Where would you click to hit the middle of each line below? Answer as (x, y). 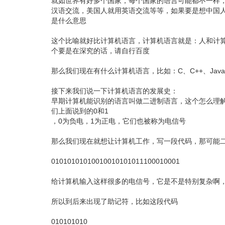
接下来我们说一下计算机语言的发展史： (115, 91)
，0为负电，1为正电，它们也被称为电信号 (119, 121)
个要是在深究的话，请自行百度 (100, 51)
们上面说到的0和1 (80, 111)
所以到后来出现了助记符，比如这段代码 (115, 202)
